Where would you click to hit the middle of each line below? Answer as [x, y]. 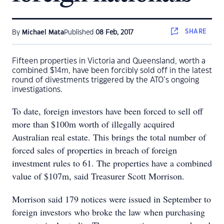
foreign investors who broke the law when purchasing [108, 212]
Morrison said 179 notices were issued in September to [111, 199]
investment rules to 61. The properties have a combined [112, 163]
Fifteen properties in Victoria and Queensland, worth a [109, 61]
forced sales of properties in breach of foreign [94, 150]
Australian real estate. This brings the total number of [109, 137]
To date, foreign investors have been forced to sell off [107, 111]
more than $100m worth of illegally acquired [93, 124]
